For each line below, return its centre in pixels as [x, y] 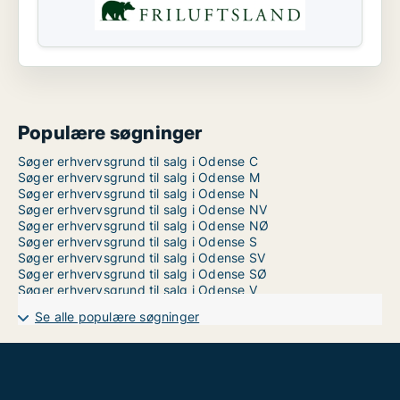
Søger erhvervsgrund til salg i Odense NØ [143, 225]
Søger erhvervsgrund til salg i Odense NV [142, 209]
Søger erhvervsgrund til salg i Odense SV [142, 258]
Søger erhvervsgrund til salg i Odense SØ [142, 274]
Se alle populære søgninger [117, 317]
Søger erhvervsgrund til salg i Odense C [138, 161]
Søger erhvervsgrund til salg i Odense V [137, 290]
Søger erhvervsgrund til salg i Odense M [139, 177]
